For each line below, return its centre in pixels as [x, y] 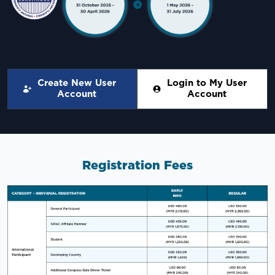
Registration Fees [137, 165]
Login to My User [207, 83]
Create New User [77, 83]
